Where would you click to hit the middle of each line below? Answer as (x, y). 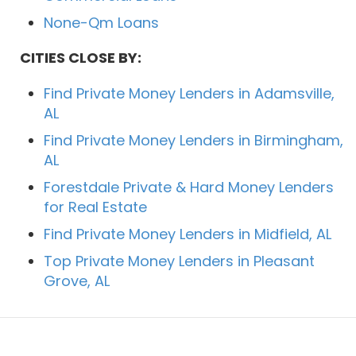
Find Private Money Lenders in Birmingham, (193, 141)
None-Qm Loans (101, 23)
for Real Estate (95, 207)
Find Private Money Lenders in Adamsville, (189, 94)
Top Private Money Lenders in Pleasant (179, 261)
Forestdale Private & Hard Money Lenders (189, 188)
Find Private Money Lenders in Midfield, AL (188, 234)
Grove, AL (77, 281)
